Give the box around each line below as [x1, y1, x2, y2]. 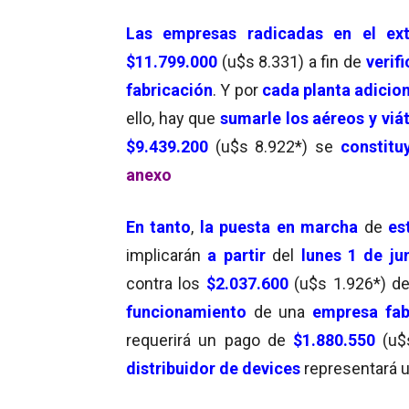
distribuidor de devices [126, 358, 300, 378]
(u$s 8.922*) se [215, 136, 341, 156]
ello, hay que [126, 108, 221, 128]
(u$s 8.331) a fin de [221, 51, 366, 71]
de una [253, 301, 313, 321]
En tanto [126, 216, 192, 236]
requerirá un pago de [126, 330, 294, 350]
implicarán [126, 245, 208, 265]
